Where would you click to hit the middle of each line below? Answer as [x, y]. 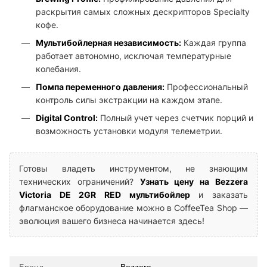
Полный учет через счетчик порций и [176, 118]
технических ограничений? [80, 182]
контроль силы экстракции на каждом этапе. [129, 100]
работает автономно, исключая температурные [133, 56]
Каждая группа [214, 43]
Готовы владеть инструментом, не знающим [133, 169]
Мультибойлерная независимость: [108, 43]
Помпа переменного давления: [100, 87]
